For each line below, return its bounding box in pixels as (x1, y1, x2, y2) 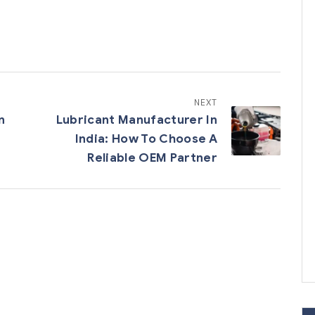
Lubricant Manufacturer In (56, 112, 217, 128)
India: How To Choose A (75, 131, 217, 147)
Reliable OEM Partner (87, 150, 217, 166)
